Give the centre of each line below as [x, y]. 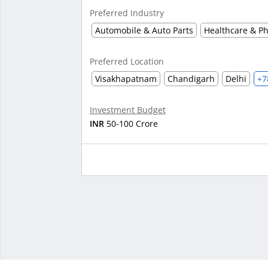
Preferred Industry [127, 13]
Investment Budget [127, 110]
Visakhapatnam [126, 79]
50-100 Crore [131, 124]
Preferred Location [127, 62]
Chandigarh [191, 79]
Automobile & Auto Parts [144, 31]
